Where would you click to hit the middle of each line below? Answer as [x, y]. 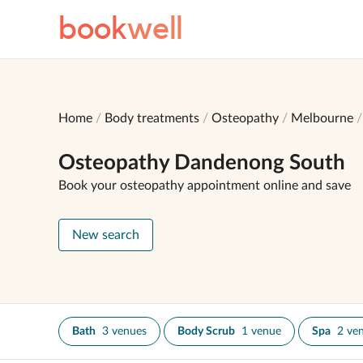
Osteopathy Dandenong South [202, 163]
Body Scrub [206, 331]
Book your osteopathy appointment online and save [205, 186]
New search [106, 235]
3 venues [124, 331]
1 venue [261, 331]
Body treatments [152, 118]
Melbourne [322, 118]
